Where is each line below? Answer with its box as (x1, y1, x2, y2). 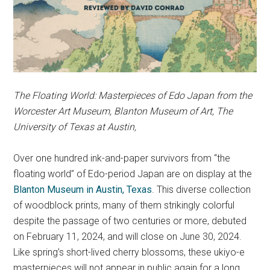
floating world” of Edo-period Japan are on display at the (13, 168, 253, 180)
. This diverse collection (152, 184, 251, 196)
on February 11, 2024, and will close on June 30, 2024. (13, 231, 242, 243)
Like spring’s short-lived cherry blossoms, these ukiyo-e (13, 246, 245, 259)
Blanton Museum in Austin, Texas (13, 184, 152, 196)
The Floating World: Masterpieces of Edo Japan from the (13, 90, 253, 102)
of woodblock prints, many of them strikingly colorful (13, 199, 235, 212)
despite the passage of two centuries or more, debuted (13, 215, 247, 227)
